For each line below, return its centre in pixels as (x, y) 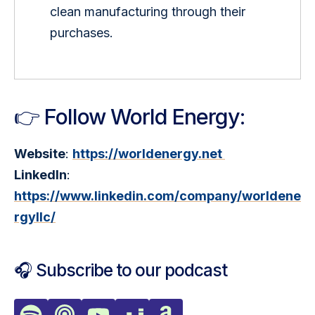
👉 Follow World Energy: (129, 117)
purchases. (82, 32)
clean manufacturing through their (150, 11)
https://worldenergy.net (149, 154)
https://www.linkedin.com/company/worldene (157, 196)
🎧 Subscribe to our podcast (121, 270)
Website (40, 154)
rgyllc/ (35, 217)
